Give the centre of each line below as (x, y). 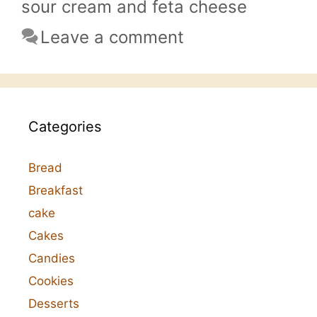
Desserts (54, 304)
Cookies (51, 281)
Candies (52, 259)
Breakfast (56, 191)
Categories (65, 127)
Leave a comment (113, 38)
